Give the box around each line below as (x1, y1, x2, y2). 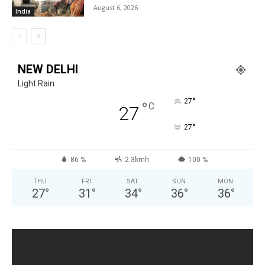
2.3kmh (124, 155, 149, 164)
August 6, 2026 (93, 3, 138, 12)
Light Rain (18, 78, 54, 88)
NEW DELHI (18, 62, 78, 76)
